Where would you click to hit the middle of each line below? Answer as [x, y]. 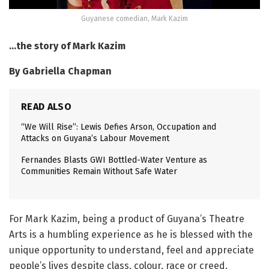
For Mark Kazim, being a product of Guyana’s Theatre [127, 219]
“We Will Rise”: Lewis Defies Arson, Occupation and [119, 127]
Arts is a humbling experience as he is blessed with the [131, 234]
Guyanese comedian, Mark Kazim [134, 18]
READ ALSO [46, 106]
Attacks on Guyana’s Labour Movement [95, 138]
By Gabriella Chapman [63, 71]
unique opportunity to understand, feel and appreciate [131, 250]
